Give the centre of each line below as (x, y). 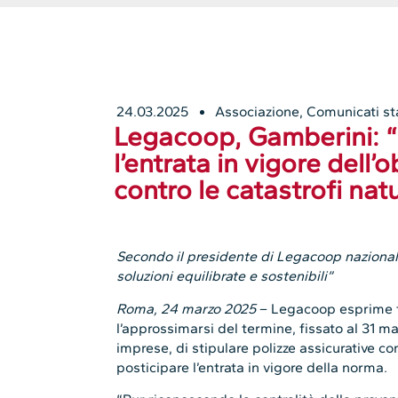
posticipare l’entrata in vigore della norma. (252, 367)
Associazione (258, 112)
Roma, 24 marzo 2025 (187, 308)
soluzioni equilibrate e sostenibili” (225, 276)
